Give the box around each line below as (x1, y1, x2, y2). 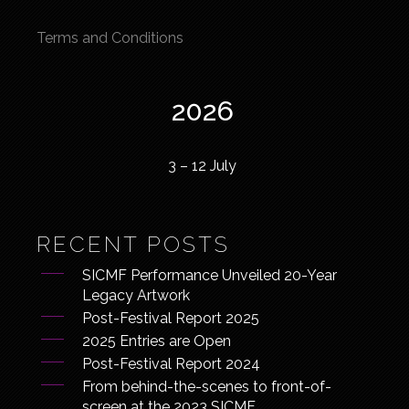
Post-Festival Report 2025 (82, 309, 260, 327)
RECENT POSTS (37, 231, 231, 257)
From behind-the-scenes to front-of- (82, 378, 332, 395)
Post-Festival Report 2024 (82, 355, 261, 372)
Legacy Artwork (82, 287, 194, 304)
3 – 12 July (168, 157, 237, 174)
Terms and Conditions (37, 29, 184, 47)
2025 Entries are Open (82, 332, 232, 350)
